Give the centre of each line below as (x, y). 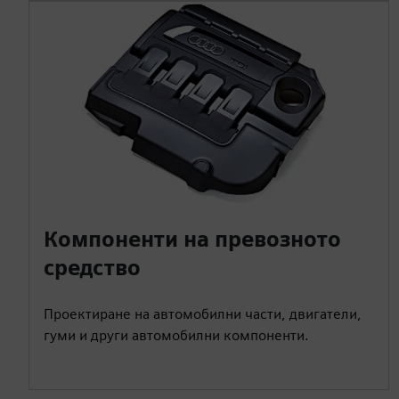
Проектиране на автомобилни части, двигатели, (203, 313)
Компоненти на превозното (192, 239)
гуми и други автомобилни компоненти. (176, 335)
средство (92, 267)
